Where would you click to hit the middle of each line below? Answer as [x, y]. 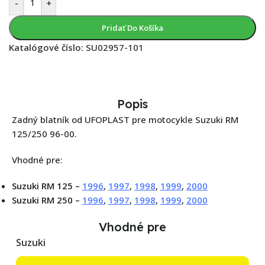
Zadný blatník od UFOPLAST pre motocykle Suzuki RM [125, 120]
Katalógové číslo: [47, 48]
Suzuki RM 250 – [46, 200]
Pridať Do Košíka [132, 28]
